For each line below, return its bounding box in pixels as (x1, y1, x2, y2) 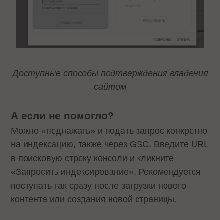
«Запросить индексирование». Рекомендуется (11, 166, 201, 177)
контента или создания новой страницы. (11, 194, 177, 204)
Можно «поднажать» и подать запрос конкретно (11, 125, 208, 136)
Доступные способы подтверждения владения (12, 68, 208, 78)
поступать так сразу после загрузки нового (11, 180, 187, 191)
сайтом (94, 82, 126, 92)
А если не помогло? (11, 110, 114, 121)
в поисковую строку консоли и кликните (11, 153, 174, 163)
